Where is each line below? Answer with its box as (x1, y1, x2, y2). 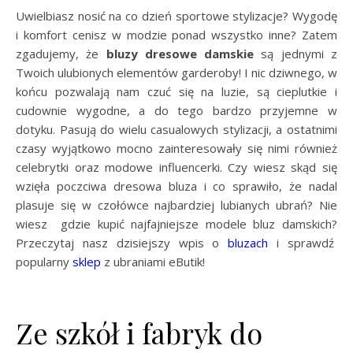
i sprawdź (268, 235, 338, 251)
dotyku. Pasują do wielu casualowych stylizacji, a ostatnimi (16, 121, 337, 138)
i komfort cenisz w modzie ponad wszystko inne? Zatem (16, 27, 337, 43)
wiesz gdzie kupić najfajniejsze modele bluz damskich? (16, 216, 337, 232)
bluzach (228, 235, 269, 251)
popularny (16, 254, 72, 270)
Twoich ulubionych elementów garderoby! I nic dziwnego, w (16, 65, 337, 81)
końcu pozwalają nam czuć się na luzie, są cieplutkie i (16, 84, 337, 100)
